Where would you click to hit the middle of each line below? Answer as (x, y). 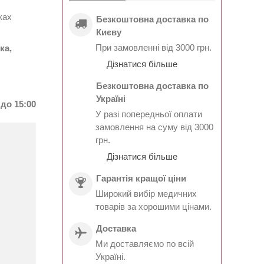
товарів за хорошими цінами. (153, 206)
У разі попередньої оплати (148, 114)
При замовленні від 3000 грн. (153, 47)
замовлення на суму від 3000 (154, 127)
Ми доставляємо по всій (144, 243)
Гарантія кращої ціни (141, 178)
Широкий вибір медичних (146, 193)
